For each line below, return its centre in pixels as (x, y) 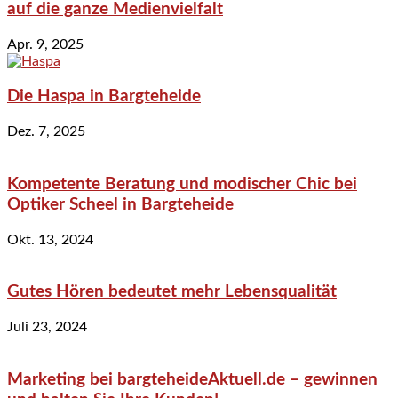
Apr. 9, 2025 (45, 44)
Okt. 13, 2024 (50, 239)
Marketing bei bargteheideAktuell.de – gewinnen (192, 379)
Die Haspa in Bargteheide (104, 97)
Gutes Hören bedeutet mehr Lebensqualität (172, 292)
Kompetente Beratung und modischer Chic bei (182, 184)
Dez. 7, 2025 (46, 132)
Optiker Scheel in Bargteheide (120, 204)
